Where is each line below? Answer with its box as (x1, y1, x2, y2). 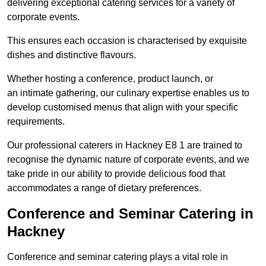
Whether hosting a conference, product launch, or (7, 74, 213, 84)
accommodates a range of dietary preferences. (7, 183, 201, 194)
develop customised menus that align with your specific (7, 102, 238, 113)
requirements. (7, 116, 65, 127)
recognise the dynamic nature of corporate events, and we (7, 154, 249, 165)
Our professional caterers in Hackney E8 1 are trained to (7, 140, 242, 151)
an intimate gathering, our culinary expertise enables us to (7, 88, 249, 99)
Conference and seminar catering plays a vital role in (7, 252, 228, 262)
